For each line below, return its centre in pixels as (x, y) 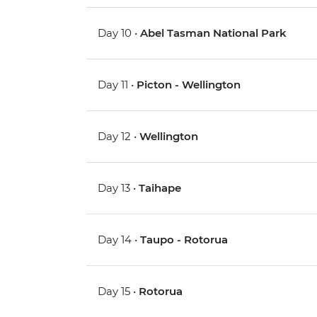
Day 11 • (117, 85)
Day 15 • (119, 292)
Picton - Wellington (189, 85)
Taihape (160, 188)
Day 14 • (119, 240)
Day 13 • (119, 188)
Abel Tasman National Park (214, 33)
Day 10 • (119, 33)
